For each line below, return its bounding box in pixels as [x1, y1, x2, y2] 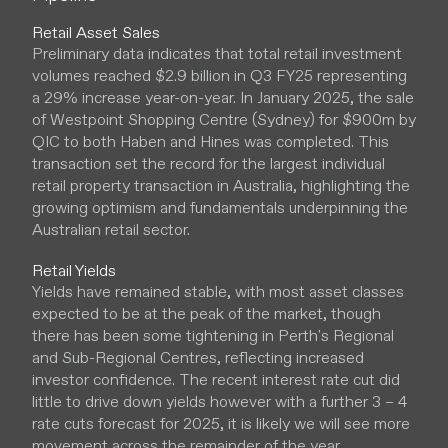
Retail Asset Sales [32, 22, 160, 43]
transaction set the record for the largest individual [32, 153, 385, 174]
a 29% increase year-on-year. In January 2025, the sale [32, 87, 414, 108]
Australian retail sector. [32, 219, 190, 240]
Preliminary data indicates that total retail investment [32, 43, 402, 64]
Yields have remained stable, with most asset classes [32, 281, 404, 302]
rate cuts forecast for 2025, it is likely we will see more [32, 413, 410, 434]
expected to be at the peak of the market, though [32, 303, 381, 324]
